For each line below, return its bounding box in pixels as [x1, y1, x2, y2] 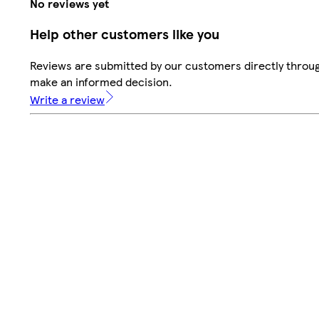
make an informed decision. [30, 73, 172, 90]
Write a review [30, 91, 105, 108]
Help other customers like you [30, 24, 219, 44]
